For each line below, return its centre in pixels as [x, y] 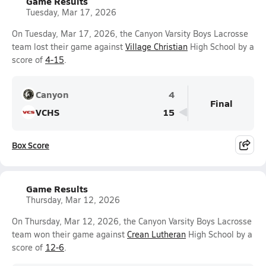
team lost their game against [69, 47]
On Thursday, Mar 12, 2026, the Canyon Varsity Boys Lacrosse [132, 221]
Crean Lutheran [156, 234]
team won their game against [69, 234]
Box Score [31, 145]
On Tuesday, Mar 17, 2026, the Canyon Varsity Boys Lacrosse [130, 34]
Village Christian [156, 47]
